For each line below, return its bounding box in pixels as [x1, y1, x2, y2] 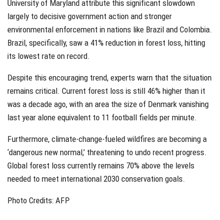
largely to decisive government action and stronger [7, 11, 172, 21]
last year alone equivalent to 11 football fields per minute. [7, 112, 197, 122]
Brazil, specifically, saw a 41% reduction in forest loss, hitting [7, 37, 205, 48]
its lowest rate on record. [7, 51, 90, 61]
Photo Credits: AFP [7, 195, 70, 205]
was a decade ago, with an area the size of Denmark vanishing [7, 99, 209, 109]
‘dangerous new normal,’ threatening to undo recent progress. [7, 147, 207, 157]
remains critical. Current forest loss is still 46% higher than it [7, 85, 205, 96]
